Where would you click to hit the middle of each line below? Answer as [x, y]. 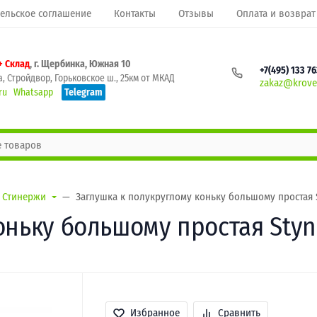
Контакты [135, 13]
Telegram [83, 92]
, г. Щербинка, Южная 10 [80, 64]
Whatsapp [33, 92]
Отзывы [196, 13]
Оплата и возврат [276, 13]
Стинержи [24, 197]
